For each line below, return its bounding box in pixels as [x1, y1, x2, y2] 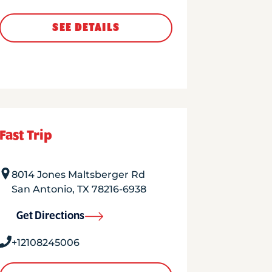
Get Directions [16, 210, 84, 222]
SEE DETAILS [52, 22, 120, 34]
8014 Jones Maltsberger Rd [11, 169, 145, 180]
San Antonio [11, 183, 72, 195]
